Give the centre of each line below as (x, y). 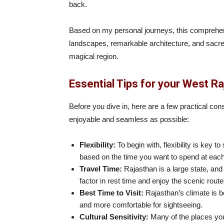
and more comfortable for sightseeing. (141, 205)
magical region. (94, 56)
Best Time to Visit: (111, 193)
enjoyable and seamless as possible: (129, 119)
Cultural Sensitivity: (114, 217)
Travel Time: (101, 169)
